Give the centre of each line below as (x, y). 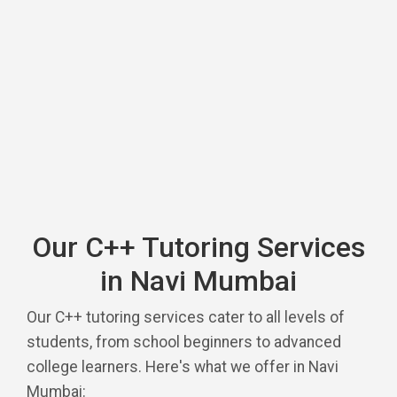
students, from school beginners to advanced (184, 342)
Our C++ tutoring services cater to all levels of (186, 317)
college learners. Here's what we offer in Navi (183, 366)
